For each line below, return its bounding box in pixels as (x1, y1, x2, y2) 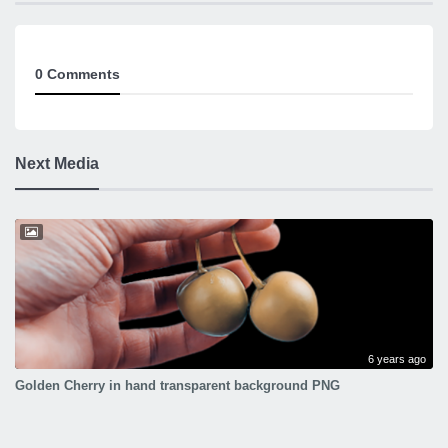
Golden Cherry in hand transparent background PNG (15, 378, 340, 393)
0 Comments (35, 66, 120, 82)
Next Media (15, 155, 99, 172)
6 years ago (368, 353, 426, 365)
